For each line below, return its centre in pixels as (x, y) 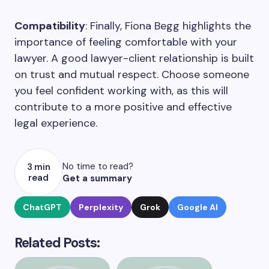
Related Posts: (57, 243)
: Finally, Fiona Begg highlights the (168, 26)
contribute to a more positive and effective (123, 107)
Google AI (198, 207)
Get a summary (97, 178)
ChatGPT (42, 207)
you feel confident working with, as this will (121, 91)
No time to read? (98, 166)
